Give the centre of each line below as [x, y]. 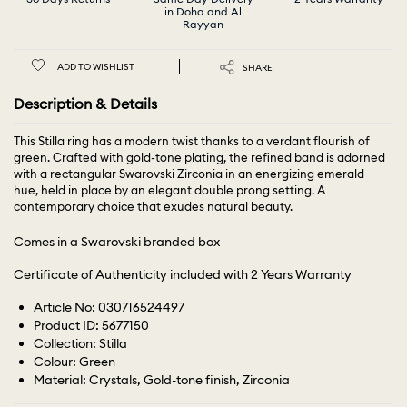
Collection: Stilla [81, 343]
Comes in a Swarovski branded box [117, 241]
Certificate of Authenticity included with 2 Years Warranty [183, 274]
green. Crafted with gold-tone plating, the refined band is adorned [199, 157]
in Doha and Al [203, 11]
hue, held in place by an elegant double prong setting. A [169, 189]
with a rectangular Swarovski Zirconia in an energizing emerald [189, 173]
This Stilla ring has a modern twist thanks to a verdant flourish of [192, 140]
